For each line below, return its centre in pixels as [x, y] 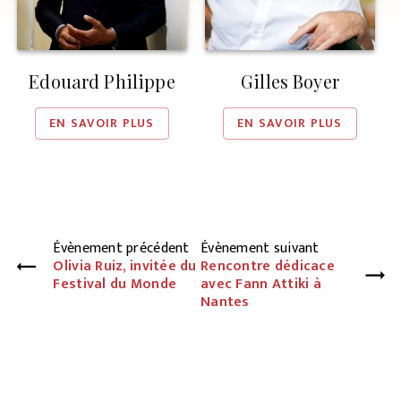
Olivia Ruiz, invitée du [125, 266]
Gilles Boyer [290, 81]
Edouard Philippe [102, 81]
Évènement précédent [121, 248]
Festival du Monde [115, 284]
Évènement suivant [260, 248]
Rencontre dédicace [268, 266]
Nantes [225, 302]
